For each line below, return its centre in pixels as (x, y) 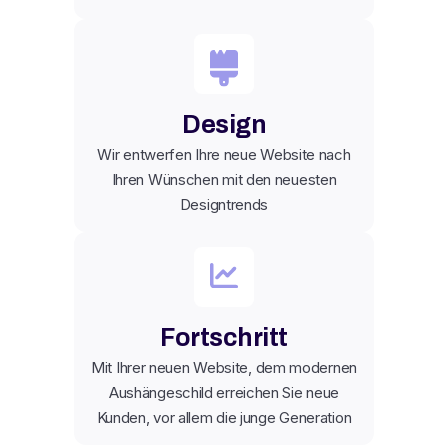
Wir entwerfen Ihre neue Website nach (224, 154)
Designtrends (224, 204)
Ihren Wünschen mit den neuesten (224, 179)
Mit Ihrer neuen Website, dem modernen (224, 367)
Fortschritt (224, 337)
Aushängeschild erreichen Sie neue (224, 392)
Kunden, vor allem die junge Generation (224, 417)
